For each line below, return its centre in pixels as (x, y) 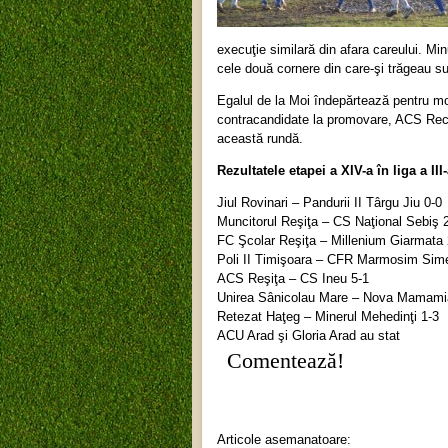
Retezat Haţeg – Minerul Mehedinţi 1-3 (328, 316)
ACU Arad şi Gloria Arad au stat (308, 335)
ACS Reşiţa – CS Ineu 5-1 (293, 278)
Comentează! (285, 360)
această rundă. (260, 138)
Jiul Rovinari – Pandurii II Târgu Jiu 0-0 (329, 202)
